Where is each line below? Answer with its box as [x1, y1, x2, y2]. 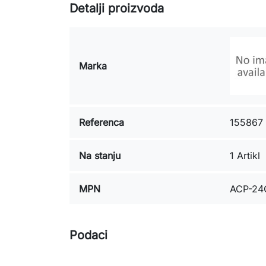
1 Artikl [230, 150, 260, 161]
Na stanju [79, 150, 121, 161]
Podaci [69, 228, 107, 242]
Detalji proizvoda [69, 1, 164, 15]
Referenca [79, 116, 124, 128]
